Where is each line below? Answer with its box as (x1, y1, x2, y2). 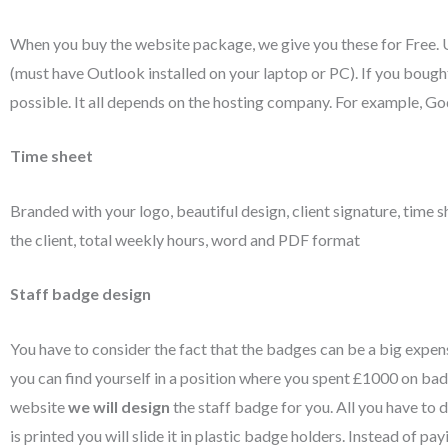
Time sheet (10, 146, 93, 166)
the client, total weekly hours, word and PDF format (10, 229, 360, 249)
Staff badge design (10, 284, 151, 304)
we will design (68, 397, 170, 416)
